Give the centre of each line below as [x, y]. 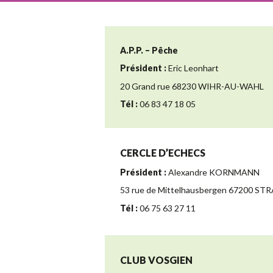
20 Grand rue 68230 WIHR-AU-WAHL [192, 86]
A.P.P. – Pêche [149, 50]
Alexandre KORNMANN [213, 172]
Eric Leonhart [193, 68]
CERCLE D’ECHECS [163, 153]
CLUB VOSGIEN [156, 260]
